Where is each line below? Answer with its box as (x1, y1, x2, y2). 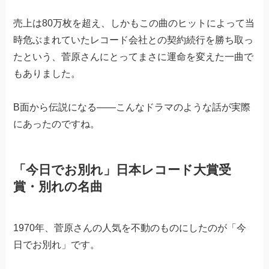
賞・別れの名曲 (13, 179, 103, 193)
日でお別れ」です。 (13, 240, 100, 250)
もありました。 (13, 68, 81, 79)
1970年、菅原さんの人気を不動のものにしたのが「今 (13, 223, 247, 234)
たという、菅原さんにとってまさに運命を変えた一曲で (13, 51, 254, 62)
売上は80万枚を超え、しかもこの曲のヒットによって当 (13, 17, 255, 28)
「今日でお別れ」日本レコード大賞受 (13, 162, 232, 177)
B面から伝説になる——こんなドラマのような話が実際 (13, 101, 251, 112)
